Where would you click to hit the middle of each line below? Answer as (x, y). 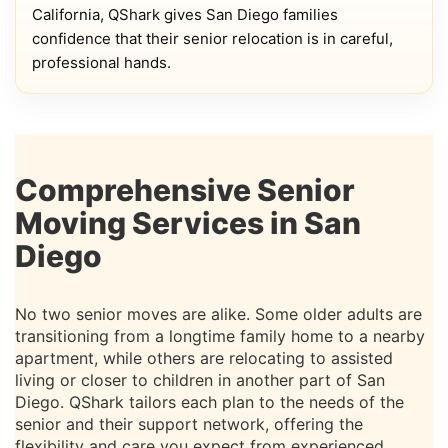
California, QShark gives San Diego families (185, 14)
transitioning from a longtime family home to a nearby (220, 336)
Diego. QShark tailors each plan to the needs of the (209, 402)
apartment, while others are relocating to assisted (204, 358)
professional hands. (101, 62)
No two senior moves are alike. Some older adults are (218, 314)
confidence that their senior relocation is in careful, (212, 38)
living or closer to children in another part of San (200, 380)
